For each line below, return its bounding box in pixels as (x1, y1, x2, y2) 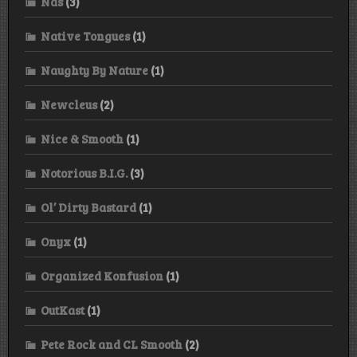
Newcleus (41, 96, 97, 112)
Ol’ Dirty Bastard (41, 198, 136, 215)
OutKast (41, 301, 84, 318)
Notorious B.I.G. (41, 164, 127, 181)
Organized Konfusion (41, 267, 163, 284)
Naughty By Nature (41, 61, 148, 78)
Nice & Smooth (41, 130, 124, 147)
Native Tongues (41, 27, 130, 44)
